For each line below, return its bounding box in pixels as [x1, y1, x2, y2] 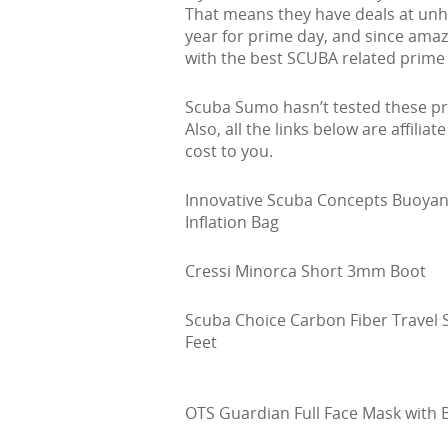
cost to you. [185, 139, 273, 162]
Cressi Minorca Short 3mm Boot [185, 259, 426, 282]
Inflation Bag [185, 210, 279, 233]
